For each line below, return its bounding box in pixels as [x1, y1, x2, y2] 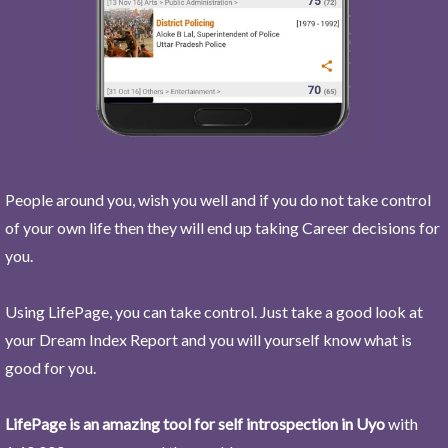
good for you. [5, 357, 96, 377]
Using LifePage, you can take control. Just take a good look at [5, 301, 423, 321]
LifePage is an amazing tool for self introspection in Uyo [5, 413, 385, 433]
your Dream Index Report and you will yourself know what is [5, 329, 412, 349]
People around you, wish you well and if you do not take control [5, 189, 431, 209]
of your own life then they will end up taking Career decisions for [5, 217, 440, 237]
